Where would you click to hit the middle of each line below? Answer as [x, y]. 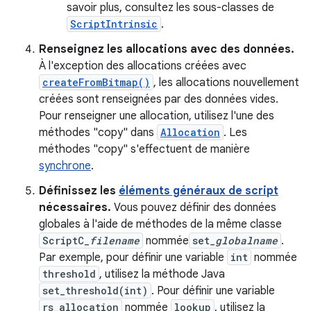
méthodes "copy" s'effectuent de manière [144, 149]
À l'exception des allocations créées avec [143, 66]
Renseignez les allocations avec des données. [167, 49]
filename [115, 241]
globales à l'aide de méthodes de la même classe [160, 224]
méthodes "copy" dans [98, 133]
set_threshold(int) [95, 291]
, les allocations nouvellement [226, 83]
